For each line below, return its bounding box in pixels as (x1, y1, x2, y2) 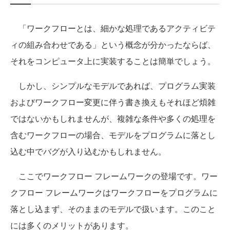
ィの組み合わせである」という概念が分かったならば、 (10, 38, 216, 50)
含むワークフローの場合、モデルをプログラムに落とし (10, 128, 216, 141)
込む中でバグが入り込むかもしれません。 (10, 145, 166, 157)
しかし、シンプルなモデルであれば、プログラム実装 (10, 79, 216, 91)
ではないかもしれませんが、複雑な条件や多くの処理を (10, 112, 216, 124)
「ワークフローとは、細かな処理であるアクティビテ (10, 22, 216, 34)
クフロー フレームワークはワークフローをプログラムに (10, 186, 218, 198)
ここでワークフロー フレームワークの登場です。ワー (10, 169, 218, 182)
